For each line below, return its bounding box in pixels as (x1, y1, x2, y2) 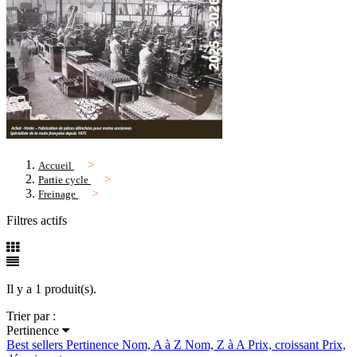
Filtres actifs (6, 214, 67, 228)
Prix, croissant (248, 338, 322, 352)
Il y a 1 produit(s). (6, 282, 96, 296)
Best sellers (6, 338, 66, 352)
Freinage (38, 188, 76, 201)
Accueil (38, 159, 72, 172)
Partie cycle (38, 174, 88, 186)
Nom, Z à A (185, 338, 248, 352)
